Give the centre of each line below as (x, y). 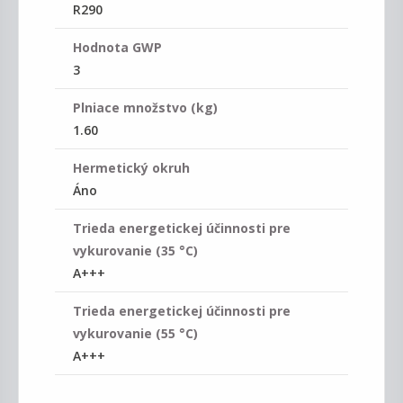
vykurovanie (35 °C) (135, 251)
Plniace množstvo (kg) (145, 107)
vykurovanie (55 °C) (135, 333)
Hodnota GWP (117, 47)
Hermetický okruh (131, 168)
